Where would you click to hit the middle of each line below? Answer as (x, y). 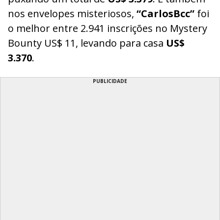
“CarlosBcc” (167, 13)
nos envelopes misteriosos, (72, 13)
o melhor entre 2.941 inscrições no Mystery (108, 28)
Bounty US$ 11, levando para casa (87, 43)
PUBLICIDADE (110, 81)
